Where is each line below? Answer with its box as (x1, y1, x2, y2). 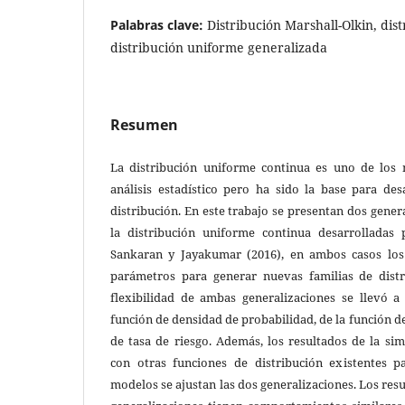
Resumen (110, 114, 178, 135)
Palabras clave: (110, 15, 207, 33)
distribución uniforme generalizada (110, 38, 327, 56)
